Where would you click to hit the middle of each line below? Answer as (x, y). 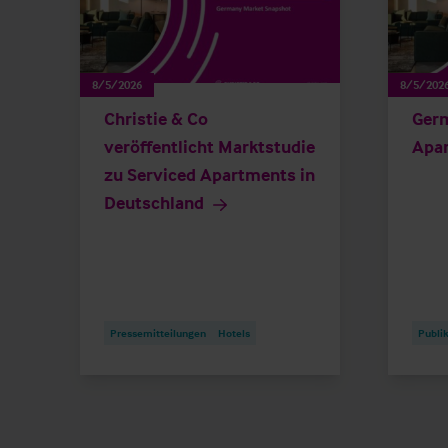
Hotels (234, 333)
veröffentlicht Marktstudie (209, 147)
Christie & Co (156, 119)
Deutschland (154, 203)
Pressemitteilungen (158, 333)
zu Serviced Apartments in (209, 175)
